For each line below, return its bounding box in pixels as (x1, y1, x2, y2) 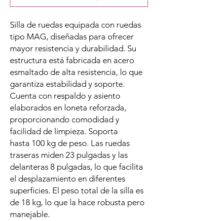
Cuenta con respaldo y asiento (10, 91, 120, 101)
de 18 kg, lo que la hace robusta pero (10, 197, 145, 208)
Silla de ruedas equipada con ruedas (10, 20, 141, 30)
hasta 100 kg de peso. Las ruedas (10, 138, 130, 148)
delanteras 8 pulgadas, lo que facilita (10, 162, 143, 172)
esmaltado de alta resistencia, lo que (10, 67, 143, 77)
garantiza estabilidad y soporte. (10, 79, 125, 89)
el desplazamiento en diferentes (10, 174, 125, 184)
